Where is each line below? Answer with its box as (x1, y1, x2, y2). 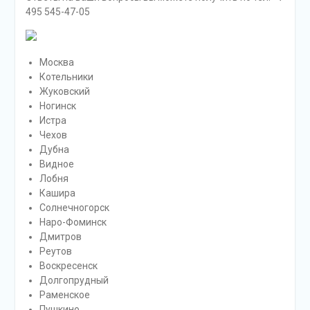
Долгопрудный (39, 275, 109, 286)
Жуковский (39, 86, 90, 98)
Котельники (39, 71, 93, 83)
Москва (39, 57, 74, 69)
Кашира (39, 188, 75, 199)
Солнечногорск (39, 202, 109, 214)
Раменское (39, 289, 90, 301)
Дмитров (39, 231, 82, 243)
